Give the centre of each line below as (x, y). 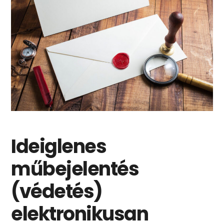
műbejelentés (75, 169)
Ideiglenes (59, 146)
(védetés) (57, 191)
